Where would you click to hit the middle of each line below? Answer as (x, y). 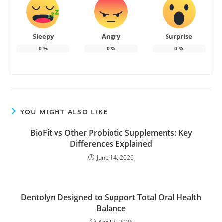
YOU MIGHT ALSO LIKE (64, 112)
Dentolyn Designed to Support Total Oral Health (111, 197)
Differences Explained (111, 144)
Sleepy (43, 36)
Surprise (179, 36)
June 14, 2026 (115, 158)
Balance (111, 208)
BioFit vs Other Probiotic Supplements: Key (111, 133)
